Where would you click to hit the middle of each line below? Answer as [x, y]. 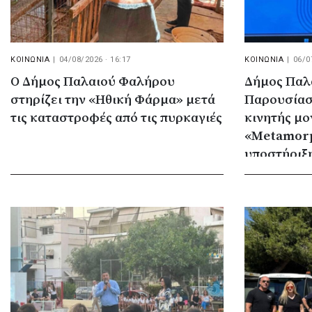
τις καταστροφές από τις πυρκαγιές [116, 118]
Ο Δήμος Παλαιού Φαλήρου [93, 82]
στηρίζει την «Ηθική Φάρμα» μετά [113, 100]
